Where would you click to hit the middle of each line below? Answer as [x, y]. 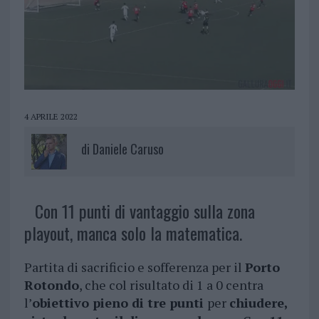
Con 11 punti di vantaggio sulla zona [145, 211]
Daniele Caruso [128, 149]
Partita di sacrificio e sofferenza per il [134, 267]
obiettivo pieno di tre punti [119, 303]
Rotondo [51, 285]
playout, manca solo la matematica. [133, 233]
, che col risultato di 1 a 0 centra [171, 285]
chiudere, [258, 303]
